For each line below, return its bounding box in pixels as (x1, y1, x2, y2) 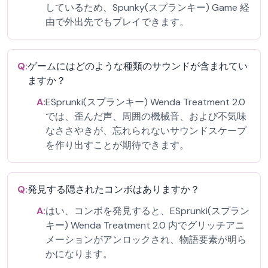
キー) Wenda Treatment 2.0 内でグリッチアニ (45, 219, 245, 232)
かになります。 (45, 248, 112, 260)
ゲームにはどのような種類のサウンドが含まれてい (28, 60, 248, 72)
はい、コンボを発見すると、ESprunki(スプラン (45, 205, 249, 217)
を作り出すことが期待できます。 (45, 139, 189, 151)
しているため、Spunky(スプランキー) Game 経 (45, 1, 249, 14)
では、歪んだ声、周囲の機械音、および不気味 (45, 110, 246, 123)
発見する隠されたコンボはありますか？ (28, 183, 200, 196)
